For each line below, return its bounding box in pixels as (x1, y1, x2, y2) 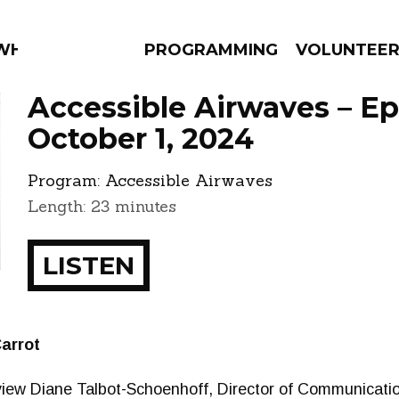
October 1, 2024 (28, 121, 254, 156)
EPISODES (87, 175, 208, 200)
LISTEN (43, 250, 134, 281)
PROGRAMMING (144, 40, 278, 60)
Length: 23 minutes (28, 196, 176, 216)
